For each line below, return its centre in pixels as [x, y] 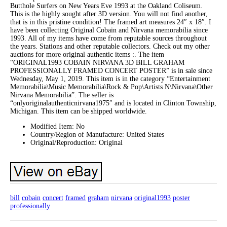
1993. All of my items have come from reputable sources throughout [108, 39]
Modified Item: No [58, 127]
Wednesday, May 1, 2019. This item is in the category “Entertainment [110, 79]
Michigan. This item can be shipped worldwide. [79, 111]
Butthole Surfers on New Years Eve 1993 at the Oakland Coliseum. [106, 6]
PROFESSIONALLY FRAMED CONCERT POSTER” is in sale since [111, 71]
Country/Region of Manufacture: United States [97, 135]
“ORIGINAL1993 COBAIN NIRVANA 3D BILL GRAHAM [97, 63]
